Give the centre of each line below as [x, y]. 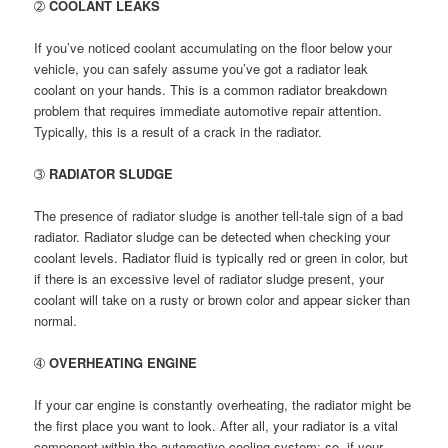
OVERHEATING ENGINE [123, 363]
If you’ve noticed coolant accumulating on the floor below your [213, 47]
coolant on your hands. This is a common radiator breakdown [211, 89]
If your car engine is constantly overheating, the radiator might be [223, 405]
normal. [56, 320]
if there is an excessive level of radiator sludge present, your [209, 278]
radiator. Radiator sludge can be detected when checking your [212, 236]
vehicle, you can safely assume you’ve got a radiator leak [201, 68]
